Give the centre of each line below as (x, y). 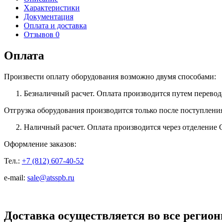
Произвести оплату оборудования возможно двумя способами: (110, 76)
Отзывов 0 (42, 34)
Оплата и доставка (55, 25)
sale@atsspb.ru (51, 177)
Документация (49, 16)
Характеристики (52, 7)
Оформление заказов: (40, 144)
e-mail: (16, 177)
